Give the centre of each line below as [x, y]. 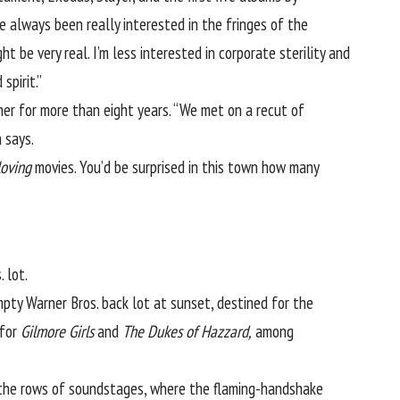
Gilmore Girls [57, 332]
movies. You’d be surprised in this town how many [175, 167]
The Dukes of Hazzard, [187, 332]
